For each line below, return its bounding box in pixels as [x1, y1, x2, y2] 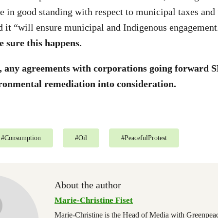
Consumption [4, 134, 41, 142]
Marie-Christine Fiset [54, 196, 133, 205]
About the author [54, 180, 121, 190]
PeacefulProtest [125, 134, 167, 142]
